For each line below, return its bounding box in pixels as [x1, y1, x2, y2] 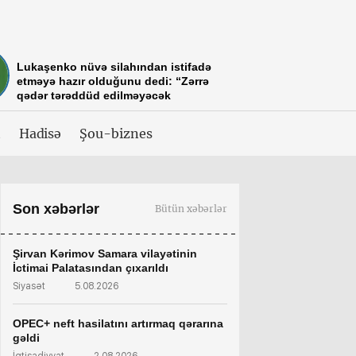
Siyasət [13, 281, 45, 292]
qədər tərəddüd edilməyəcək [17, 89, 171, 102]
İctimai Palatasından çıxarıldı [13, 261, 168, 274]
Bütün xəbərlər [155, 203, 227, 215]
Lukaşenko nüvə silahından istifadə [17, 60, 211, 73]
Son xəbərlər [13, 201, 99, 217]
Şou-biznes [79, 126, 153, 141]
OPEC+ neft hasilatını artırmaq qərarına [13, 317, 223, 330]
